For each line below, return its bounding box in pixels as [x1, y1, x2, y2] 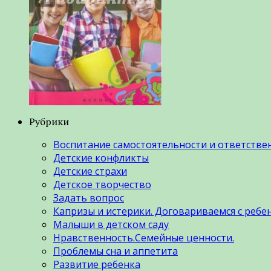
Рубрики [29, 114, 69, 128]
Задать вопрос [53, 191, 124, 204]
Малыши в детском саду [53, 217, 169, 231]
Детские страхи [53, 164, 127, 178]
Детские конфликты [53, 151, 149, 165]
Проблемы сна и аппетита [53, 244, 178, 258]
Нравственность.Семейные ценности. [53, 230, 234, 244]
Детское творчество [53, 177, 151, 191]
